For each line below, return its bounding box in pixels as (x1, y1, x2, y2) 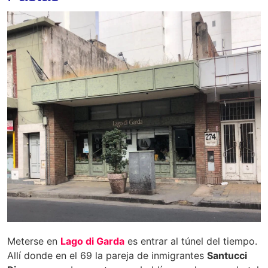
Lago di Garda (60, 235, 124, 248)
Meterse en (7, 235, 60, 248)
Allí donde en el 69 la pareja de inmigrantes (7, 249, 207, 262)
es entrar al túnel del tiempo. (124, 235, 260, 248)
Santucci (207, 249, 247, 262)
